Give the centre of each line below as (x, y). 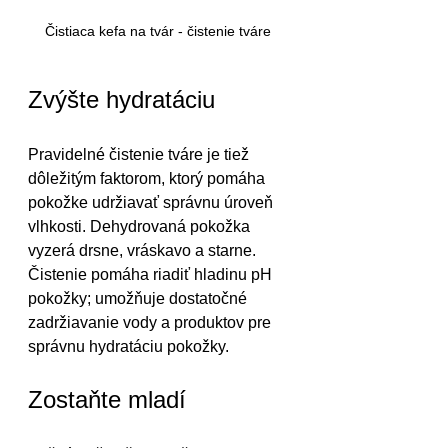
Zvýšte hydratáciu (121, 100)
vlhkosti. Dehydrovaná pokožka (141, 227)
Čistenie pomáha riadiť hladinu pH (152, 275)
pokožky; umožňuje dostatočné (139, 299)
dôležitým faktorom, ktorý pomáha (148, 179)
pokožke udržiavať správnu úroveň (152, 203)
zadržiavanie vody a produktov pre (151, 323)
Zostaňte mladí (107, 400)
